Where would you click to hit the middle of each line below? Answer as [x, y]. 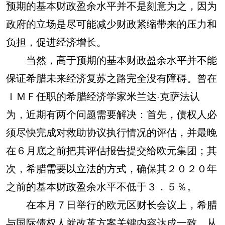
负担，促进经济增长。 [56, 41]
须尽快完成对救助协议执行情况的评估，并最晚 [111, 132]
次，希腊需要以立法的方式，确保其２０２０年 [111, 168]
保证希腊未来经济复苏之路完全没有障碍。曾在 [111, 78]
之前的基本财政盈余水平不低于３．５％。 [101, 186]
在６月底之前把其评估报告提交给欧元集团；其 [111, 150]
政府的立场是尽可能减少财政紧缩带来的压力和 [111, 23]
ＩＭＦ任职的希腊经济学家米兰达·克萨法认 [103, 96]
